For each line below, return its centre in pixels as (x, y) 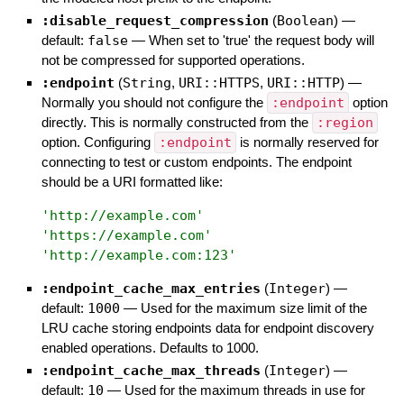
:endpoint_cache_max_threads (151, 370)
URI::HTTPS (219, 83)
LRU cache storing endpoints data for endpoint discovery (207, 327)
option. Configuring (97, 142)
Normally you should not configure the (154, 102)
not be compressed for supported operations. (173, 60)
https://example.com (126, 235)
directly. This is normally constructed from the (176, 122)
